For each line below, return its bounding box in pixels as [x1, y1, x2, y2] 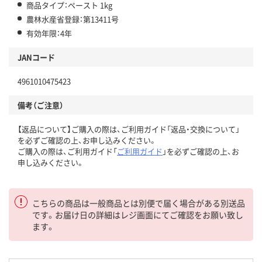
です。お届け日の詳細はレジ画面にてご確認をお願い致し [32, 208, 243, 220]
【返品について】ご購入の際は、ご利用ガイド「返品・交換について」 [18, 123, 240, 135]
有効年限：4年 [26, 27, 72, 39]
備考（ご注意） [18, 99, 64, 111]
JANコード [18, 51, 55, 63]
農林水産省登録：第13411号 [26, 13, 119, 25]
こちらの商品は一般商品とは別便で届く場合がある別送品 [32, 196, 245, 209]
